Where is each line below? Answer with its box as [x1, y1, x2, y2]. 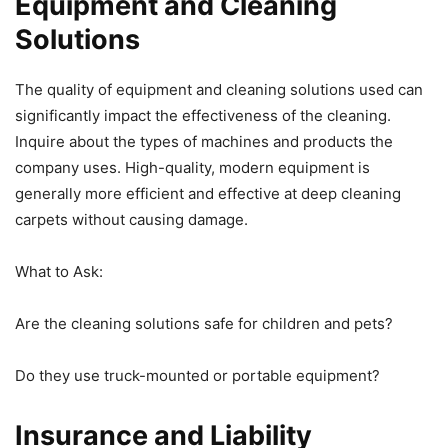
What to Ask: [15, 261, 103, 281]
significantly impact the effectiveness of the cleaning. [15, 105, 391, 125]
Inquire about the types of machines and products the [15, 131, 393, 151]
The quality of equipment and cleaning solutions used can [15, 79, 423, 99]
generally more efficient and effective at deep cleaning [15, 183, 401, 203]
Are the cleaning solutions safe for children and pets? [15, 313, 393, 333]
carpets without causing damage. [15, 209, 248, 229]
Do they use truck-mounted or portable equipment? [15, 365, 380, 385]
